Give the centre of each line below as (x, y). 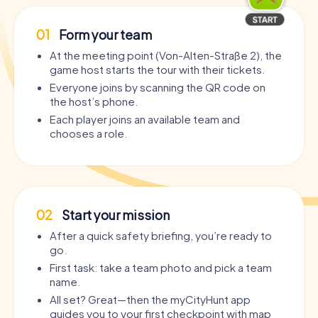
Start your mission (115, 215)
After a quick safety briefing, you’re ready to (161, 236)
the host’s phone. (94, 102)
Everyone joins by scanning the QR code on (158, 87)
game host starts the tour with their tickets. (157, 70)
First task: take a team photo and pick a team (161, 268)
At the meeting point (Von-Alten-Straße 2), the (166, 55)
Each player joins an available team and (145, 119)
